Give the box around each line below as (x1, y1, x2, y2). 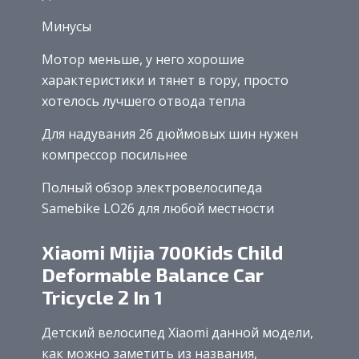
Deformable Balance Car (42, 263, 264, 287)
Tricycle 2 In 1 (42, 285, 163, 309)
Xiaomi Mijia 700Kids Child (42, 240, 283, 264)
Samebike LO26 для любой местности (42, 199, 274, 217)
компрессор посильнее (42, 145, 188, 163)
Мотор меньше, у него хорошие (42, 50, 244, 68)
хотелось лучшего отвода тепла (42, 91, 245, 110)
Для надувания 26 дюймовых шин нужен (42, 124, 298, 143)
